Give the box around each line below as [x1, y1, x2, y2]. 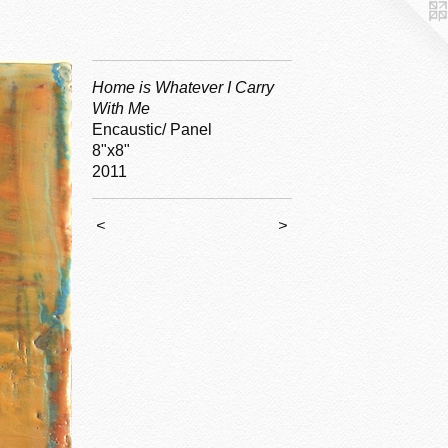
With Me [92, 100, 150, 117]
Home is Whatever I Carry [92, 79, 274, 96]
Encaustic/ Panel [92, 121, 212, 138]
